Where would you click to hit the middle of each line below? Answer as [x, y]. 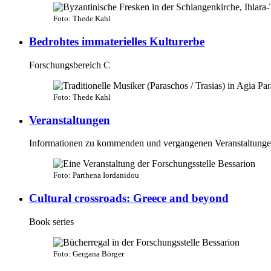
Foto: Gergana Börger [89, 253]
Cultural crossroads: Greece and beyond [129, 198]
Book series [51, 221]
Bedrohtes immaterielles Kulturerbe [117, 42]
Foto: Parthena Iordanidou [96, 175]
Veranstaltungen [70, 120]
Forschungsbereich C [70, 65]
